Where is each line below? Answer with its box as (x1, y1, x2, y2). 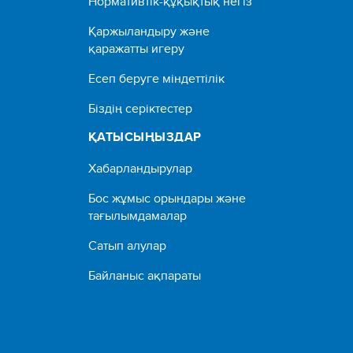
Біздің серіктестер (88, 98, 192, 117)
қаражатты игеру (88, 39, 184, 58)
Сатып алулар (88, 236, 166, 255)
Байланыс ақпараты (88, 266, 201, 284)
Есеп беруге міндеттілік (88, 69, 225, 87)
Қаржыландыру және (88, 21, 210, 40)
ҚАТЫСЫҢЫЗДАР (88, 127, 202, 146)
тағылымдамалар (88, 206, 187, 225)
